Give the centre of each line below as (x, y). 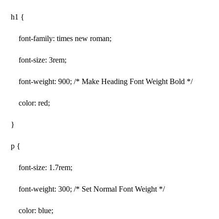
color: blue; (32, 210)
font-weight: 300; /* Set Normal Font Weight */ (88, 189)
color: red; (31, 103)
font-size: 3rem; (39, 60)
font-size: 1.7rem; (42, 167)
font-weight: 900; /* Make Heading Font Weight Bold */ (102, 81)
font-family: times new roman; (61, 38)
